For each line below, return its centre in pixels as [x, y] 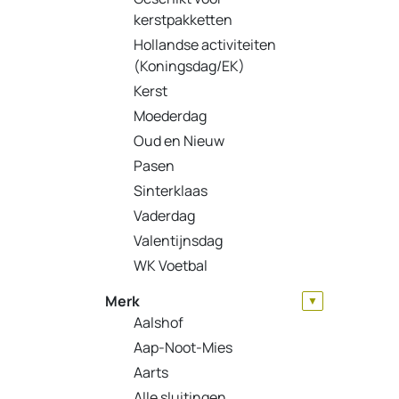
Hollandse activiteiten [205, 44]
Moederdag [170, 115]
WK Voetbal [171, 265]
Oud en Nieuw [179, 140]
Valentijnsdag [178, 240]
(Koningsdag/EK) [189, 65]
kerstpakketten [183, 19]
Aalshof [159, 322]
